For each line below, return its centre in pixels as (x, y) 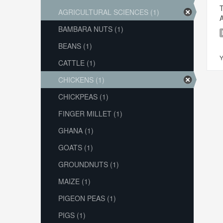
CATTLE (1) (77, 63)
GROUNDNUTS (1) (88, 164)
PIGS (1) (72, 215)
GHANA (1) (76, 130)
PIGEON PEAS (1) (87, 198)
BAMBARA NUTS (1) (91, 29)
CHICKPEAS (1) (83, 97)
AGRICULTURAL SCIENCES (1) (109, 12)
